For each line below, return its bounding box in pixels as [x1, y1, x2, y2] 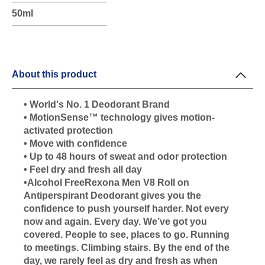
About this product [12, 69, 96, 79]
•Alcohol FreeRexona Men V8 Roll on [24, 177, 189, 188]
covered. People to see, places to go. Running [24, 229, 230, 240]
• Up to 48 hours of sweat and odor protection [24, 151, 227, 161]
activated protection [24, 125, 113, 135]
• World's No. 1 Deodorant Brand [24, 99, 170, 109]
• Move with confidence [24, 138, 127, 148]
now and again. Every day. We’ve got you [24, 216, 207, 227]
